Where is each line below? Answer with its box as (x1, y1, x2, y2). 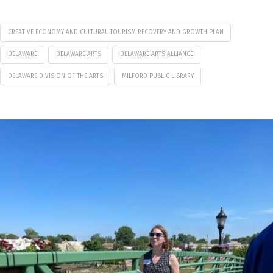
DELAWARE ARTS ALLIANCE (119, 50, 193, 58)
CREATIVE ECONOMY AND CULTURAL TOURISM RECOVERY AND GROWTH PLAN (7, 29, 224, 37)
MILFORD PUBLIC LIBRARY (121, 72, 194, 80)
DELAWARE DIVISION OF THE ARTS (7, 72, 103, 80)
